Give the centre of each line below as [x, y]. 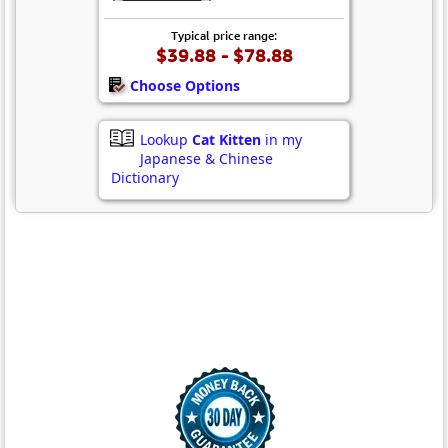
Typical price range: [224, 35]
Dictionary [145, 178]
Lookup [166, 140]
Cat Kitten [226, 140]
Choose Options [185, 85]
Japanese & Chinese [206, 159]
